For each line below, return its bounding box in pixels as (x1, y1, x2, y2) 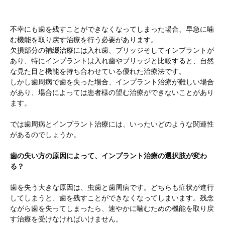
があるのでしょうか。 (10, 131, 80, 139)
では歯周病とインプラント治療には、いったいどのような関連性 (10, 120, 214, 128)
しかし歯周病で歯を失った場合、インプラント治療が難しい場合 (10, 78, 214, 86)
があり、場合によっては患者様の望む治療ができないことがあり (10, 88, 214, 96)
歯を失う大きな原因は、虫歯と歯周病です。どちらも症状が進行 (10, 183, 214, 191)
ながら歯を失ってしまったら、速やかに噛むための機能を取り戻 (10, 204, 214, 212)
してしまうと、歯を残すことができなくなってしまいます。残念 (10, 194, 214, 202)
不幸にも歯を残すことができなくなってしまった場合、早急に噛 (10, 25, 214, 33)
